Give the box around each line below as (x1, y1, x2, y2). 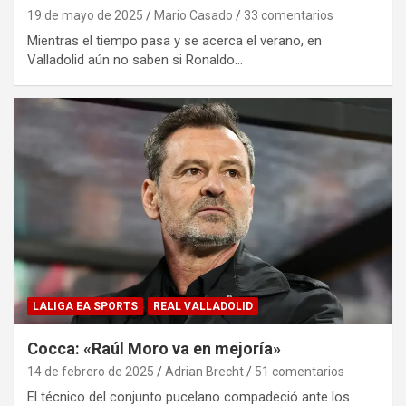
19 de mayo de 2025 (27, 7, 143, 23)
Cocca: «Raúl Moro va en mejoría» (27, 339, 281, 359)
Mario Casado (154, 7, 233, 23)
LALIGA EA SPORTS (33, 300, 138, 314)
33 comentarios (244, 7, 333, 23)
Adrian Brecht (165, 364, 244, 380)
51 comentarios (255, 364, 344, 380)
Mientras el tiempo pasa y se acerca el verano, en (27, 32, 322, 49)
